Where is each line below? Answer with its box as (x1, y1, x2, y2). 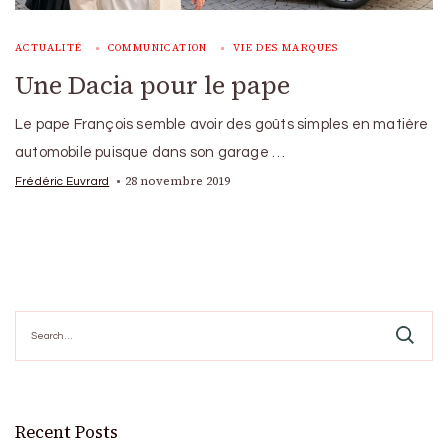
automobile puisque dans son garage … (15, 144, 286, 160)
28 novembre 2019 (125, 172, 231, 189)
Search (14, 310, 56, 324)
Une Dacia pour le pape (15, 67, 290, 102)
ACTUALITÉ (15, 40, 83, 54)
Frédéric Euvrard (15, 174, 110, 187)
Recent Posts (15, 420, 118, 444)
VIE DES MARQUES (232, 40, 339, 54)
